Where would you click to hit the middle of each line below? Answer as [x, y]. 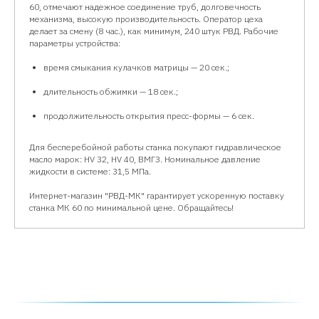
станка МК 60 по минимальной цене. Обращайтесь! [131, 207]
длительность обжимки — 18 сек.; [111, 91]
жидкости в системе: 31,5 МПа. [90, 171]
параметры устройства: [75, 43]
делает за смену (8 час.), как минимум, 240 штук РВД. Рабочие [154, 31]
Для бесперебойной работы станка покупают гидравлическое [155, 147]
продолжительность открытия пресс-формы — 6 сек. [149, 115]
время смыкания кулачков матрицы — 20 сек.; [136, 67]
